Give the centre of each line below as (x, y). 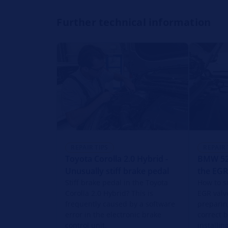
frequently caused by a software (120, 204)
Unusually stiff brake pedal (117, 171)
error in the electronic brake (113, 214)
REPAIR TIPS (90, 147)
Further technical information (134, 22)
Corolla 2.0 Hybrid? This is (109, 193)
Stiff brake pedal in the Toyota (117, 182)
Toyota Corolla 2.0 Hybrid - (117, 159)
